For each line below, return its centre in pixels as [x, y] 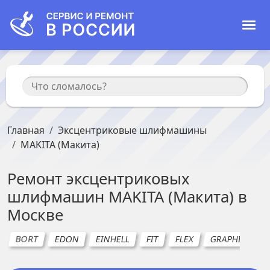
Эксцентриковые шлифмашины [132, 130]
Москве [35, 215]
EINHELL [113, 239]
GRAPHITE [231, 239]
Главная [26, 130]
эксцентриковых [128, 179]
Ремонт [37, 179]
